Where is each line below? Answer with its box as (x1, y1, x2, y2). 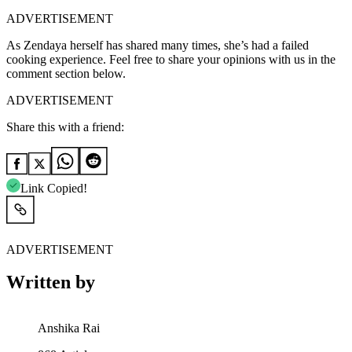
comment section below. (6, 66, 126, 80)
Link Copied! (20, 181, 87, 195)
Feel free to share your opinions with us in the (109, 52, 335, 66)
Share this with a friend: (6, 119, 124, 134)
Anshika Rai (38, 321, 100, 335)
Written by (6, 272, 95, 293)
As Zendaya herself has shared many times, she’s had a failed (6, 38, 309, 52)
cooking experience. (6, 52, 106, 66)
